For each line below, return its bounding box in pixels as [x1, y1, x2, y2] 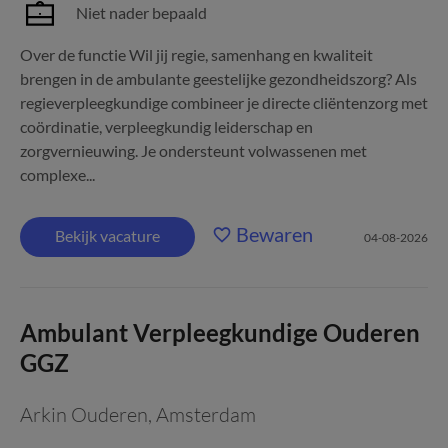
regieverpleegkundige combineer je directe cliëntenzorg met [20, 93, 428, 112]
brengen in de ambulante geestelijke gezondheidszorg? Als [20, 69, 417, 88]
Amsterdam [156, 402, 256, 427]
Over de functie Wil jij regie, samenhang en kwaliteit [20, 45, 373, 64]
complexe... [20, 165, 95, 184]
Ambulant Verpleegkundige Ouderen [20, 318, 420, 347]
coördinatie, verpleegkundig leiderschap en [20, 117, 313, 136]
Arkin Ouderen [20, 402, 148, 427]
